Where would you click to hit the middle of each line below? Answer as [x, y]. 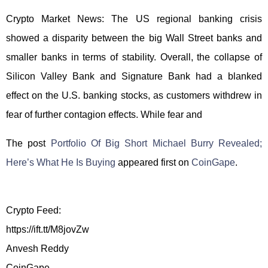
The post [28, 143]
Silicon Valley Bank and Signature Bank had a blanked [134, 76]
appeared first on [153, 162]
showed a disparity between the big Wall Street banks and [134, 38]
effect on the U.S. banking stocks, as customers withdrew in [134, 95]
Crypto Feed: [33, 210]
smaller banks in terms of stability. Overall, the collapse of [134, 57]
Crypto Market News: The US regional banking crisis [134, 19]
